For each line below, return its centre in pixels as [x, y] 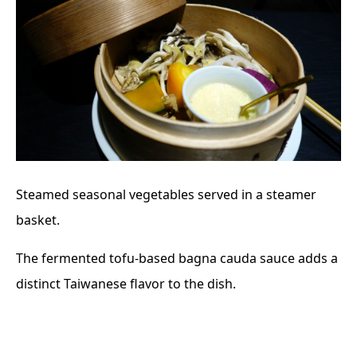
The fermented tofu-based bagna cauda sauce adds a [177, 259]
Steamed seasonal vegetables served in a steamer [166, 195]
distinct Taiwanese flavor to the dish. [126, 284]
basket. [38, 220]
